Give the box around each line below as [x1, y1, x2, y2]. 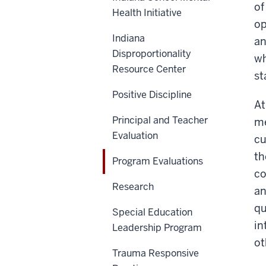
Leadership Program [112, 221, 202, 235]
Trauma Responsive [112, 247, 199, 260]
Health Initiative [112, 7, 182, 20]
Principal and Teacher [112, 114, 208, 127]
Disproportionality [112, 47, 191, 61]
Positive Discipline [112, 88, 192, 102]
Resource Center [112, 63, 186, 76]
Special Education [112, 206, 192, 219]
